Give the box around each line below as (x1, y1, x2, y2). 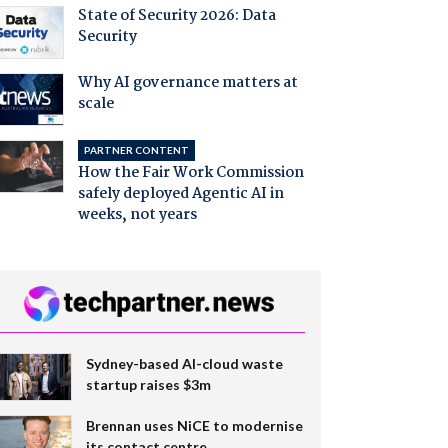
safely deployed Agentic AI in (77, 181, 284, 206)
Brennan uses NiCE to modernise (85, 416, 303, 434)
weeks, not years (77, 202, 197, 227)
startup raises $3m (85, 375, 211, 393)
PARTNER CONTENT (83, 143, 189, 156)
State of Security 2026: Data (77, 4, 276, 29)
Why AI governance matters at (77, 71, 298, 96)
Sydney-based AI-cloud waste (85, 354, 283, 372)
